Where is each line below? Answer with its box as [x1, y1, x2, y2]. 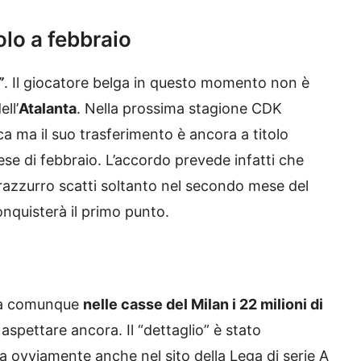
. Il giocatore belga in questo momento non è [4, 74, 309, 92]
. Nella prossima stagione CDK [77, 100, 282, 118]
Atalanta [19, 100, 77, 118]
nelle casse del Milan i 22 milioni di [83, 296, 323, 313]
